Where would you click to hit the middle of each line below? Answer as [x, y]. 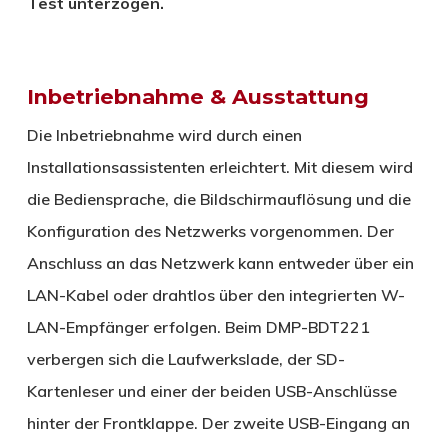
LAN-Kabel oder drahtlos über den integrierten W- [215, 294]
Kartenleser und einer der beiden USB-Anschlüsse [211, 390]
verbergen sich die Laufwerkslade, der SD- [185, 358]
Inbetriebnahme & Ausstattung [197, 96]
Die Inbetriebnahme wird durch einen [164, 134]
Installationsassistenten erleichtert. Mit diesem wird [219, 166]
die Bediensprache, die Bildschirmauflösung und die [218, 198]
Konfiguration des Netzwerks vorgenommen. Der [210, 230]
